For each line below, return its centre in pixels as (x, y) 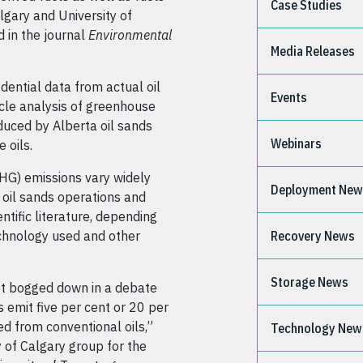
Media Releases (313, 51)
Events (289, 97)
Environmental (130, 35)
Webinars (297, 143)
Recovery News (313, 236)
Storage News (310, 282)
